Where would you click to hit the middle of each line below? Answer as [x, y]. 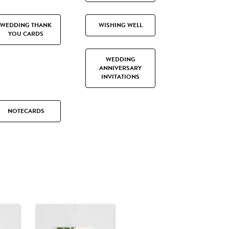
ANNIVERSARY [120, 68]
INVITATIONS [120, 77]
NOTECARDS [26, 111]
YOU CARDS [26, 34]
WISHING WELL [120, 25]
